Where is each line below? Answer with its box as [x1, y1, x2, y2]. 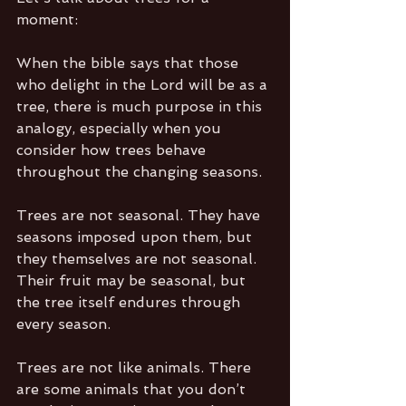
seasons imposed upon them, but [16, 228, 256, 246]
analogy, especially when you [16, 120, 226, 138]
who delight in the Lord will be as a [16, 76, 272, 94]
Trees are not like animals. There [16, 359, 256, 377]
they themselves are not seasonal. [16, 250, 261, 268]
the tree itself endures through [16, 294, 245, 312]
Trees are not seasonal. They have [16, 207, 265, 225]
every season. [16, 315, 111, 333]
